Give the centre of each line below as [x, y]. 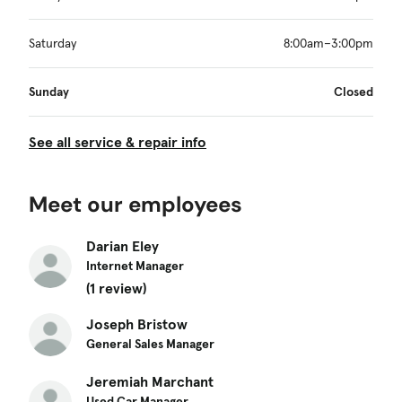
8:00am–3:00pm [328, 43]
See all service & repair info [118, 141]
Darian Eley [122, 245]
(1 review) [116, 288]
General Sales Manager [150, 343]
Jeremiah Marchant [150, 381]
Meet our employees [135, 204]
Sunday [49, 91]
